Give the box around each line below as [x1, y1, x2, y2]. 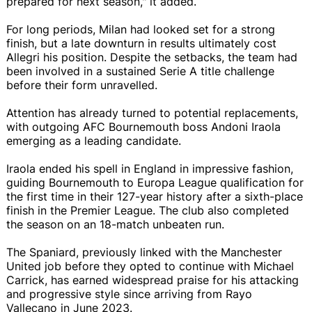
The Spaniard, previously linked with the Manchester [6, 244, 282, 259]
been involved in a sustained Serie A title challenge [6, 63, 274, 78]
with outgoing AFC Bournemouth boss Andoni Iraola [6, 119, 281, 134]
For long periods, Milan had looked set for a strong [6, 22, 275, 36]
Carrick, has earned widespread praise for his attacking [6, 272, 299, 287]
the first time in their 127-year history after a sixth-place [6, 189, 303, 203]
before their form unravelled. [6, 77, 157, 92]
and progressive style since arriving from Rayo [6, 286, 252, 301]
